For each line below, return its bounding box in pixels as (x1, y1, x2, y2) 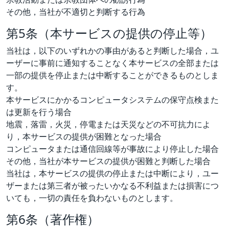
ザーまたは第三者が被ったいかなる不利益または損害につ (6, 179, 219, 191)
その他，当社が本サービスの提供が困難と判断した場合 (6, 155, 211, 167)
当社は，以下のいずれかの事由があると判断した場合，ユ (6, 44, 219, 56)
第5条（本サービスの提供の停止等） (6, 24, 212, 41)
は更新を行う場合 (6, 106, 72, 118)
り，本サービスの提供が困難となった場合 (6, 130, 162, 142)
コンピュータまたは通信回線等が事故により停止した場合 (6, 143, 219, 154)
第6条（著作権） (6, 210, 99, 227)
